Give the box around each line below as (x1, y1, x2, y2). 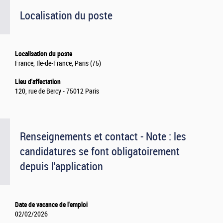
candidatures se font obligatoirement (20, 145, 180, 159)
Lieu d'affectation (15, 78, 61, 86)
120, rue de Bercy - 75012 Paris (15, 87, 99, 96)
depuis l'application (20, 160, 103, 174)
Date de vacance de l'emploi (15, 201, 88, 209)
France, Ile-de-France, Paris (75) (15, 59, 101, 68)
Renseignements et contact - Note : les (20, 130, 186, 144)
